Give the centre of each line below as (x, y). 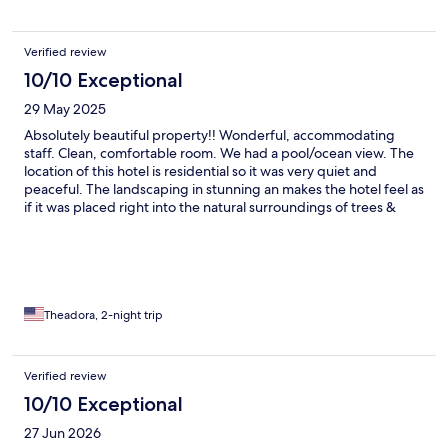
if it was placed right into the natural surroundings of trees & (210, 206)
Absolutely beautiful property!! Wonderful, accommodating (209, 134)
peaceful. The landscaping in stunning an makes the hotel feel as (224, 188)
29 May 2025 (65, 108)
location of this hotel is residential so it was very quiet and (200, 170)
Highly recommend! (86, 260)
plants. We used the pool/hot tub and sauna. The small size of (214, 224)
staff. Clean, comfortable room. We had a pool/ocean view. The (219, 152)
